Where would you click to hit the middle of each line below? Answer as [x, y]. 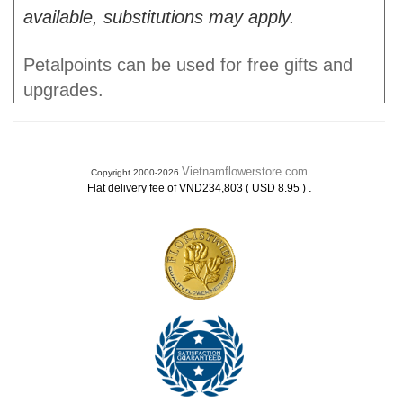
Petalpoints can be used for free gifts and [188, 65]
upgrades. [63, 90]
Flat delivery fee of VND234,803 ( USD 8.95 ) [197, 188]
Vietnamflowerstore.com [245, 171]
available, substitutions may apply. [159, 17]
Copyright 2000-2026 [136, 172]
